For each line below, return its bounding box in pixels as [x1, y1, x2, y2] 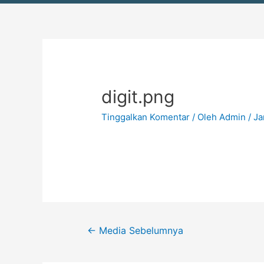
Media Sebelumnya [95, 225, 183, 237]
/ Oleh [192, 111, 220, 123]
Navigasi [71, 39, 107, 51]
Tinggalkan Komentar [101, 111, 190, 123]
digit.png [101, 86, 175, 108]
